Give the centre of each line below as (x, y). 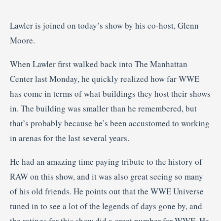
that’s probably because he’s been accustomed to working (110, 123)
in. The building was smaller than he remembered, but (103, 108)
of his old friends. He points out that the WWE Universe (107, 191)
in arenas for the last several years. (70, 138)
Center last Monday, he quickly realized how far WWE (105, 79)
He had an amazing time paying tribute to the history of (106, 162)
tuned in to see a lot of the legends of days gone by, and (106, 206)
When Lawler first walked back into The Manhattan (99, 64)
